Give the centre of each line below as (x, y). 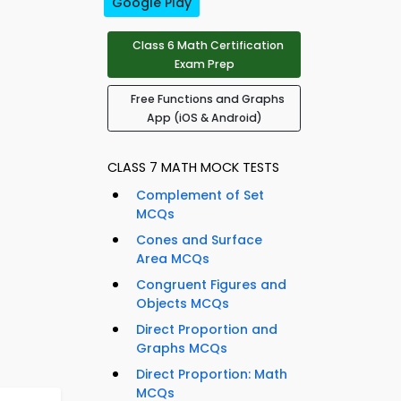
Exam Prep (204, 64)
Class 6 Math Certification (208, 46)
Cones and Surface (199, 240)
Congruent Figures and (211, 285)
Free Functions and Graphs (208, 99)
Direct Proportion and (207, 330)
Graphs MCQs (182, 349)
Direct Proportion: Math (212, 375)
